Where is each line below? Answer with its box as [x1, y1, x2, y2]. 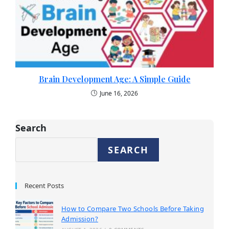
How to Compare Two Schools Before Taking [61, 204, 204, 214]
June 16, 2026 [100, 88, 138, 98]
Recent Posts [24, 180, 64, 190]
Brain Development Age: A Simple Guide [38, 73, 191, 84]
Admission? [61, 214, 98, 224]
